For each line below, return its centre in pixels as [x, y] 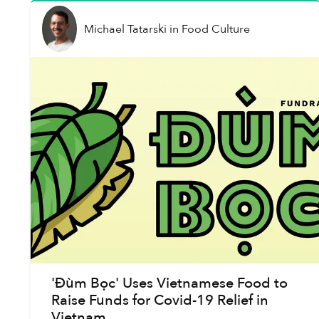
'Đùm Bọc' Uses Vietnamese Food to [169, 283]
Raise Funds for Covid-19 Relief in [159, 300]
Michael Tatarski [125, 29]
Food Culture [215, 29]
